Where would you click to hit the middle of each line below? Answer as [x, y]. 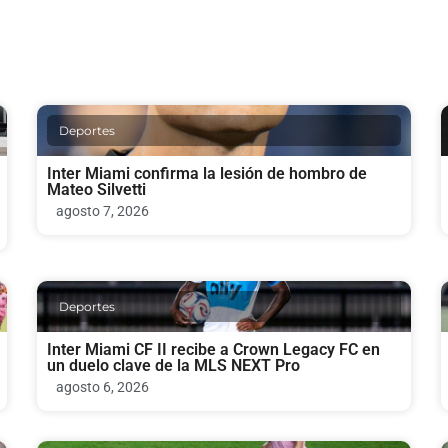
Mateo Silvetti [97, 189]
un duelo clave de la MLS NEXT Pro [174, 365]
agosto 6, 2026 [103, 386]
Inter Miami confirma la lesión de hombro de [207, 173]
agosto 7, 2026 [103, 210]
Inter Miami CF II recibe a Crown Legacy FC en [214, 349]
